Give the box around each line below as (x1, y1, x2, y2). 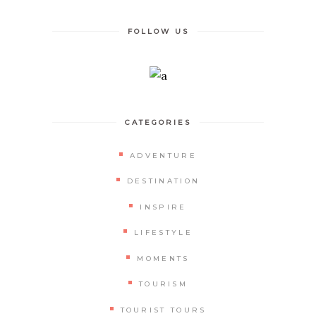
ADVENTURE (130, 150, 197, 160)
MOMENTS (137, 253, 190, 263)
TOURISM (138, 279, 188, 289)
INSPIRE (140, 202, 187, 212)
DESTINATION (126, 176, 200, 186)
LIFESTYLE (134, 228, 193, 238)
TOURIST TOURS (120, 305, 207, 315)
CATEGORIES (125, 118, 191, 128)
